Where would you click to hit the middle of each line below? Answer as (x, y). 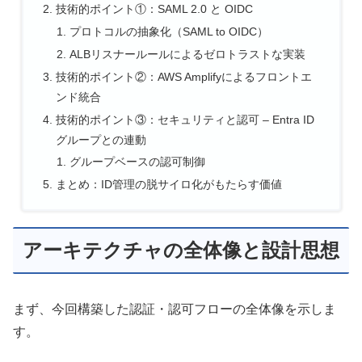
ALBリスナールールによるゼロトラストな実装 (188, 54)
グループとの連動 (101, 139)
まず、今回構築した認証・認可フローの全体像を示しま (175, 309)
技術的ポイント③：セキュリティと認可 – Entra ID (185, 119)
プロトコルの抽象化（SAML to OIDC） (169, 31)
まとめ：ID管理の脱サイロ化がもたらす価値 (168, 185)
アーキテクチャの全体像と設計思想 (181, 250)
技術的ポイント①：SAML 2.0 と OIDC (154, 9)
